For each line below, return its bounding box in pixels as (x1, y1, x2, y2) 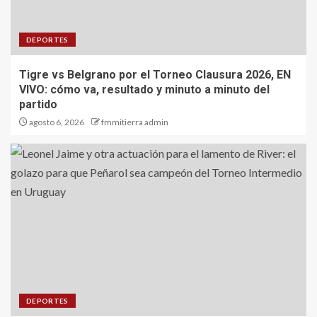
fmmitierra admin (101, 117, 168, 128)
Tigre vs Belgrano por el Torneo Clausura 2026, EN (19, 68, 291, 82)
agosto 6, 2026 (28, 117, 84, 128)
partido (19, 98, 57, 112)
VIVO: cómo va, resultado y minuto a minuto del (19, 83, 270, 97)
